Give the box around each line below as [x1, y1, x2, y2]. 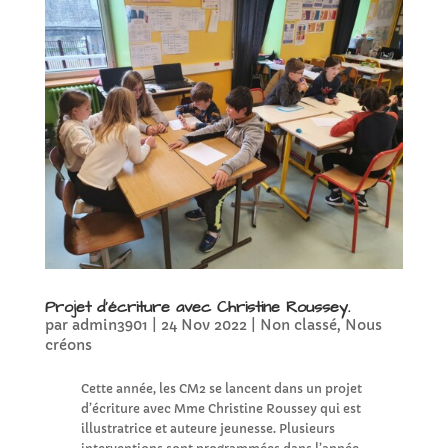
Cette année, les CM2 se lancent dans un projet [80, 380, 362, 396]
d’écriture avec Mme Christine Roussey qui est [80, 400, 361, 416]
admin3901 [71, 315, 148, 334]
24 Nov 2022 [160, 315, 247, 334]
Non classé [259, 315, 337, 334]
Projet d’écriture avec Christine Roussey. [44, 295, 350, 318]
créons [44, 335, 92, 354]
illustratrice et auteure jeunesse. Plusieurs [80, 420, 335, 436]
